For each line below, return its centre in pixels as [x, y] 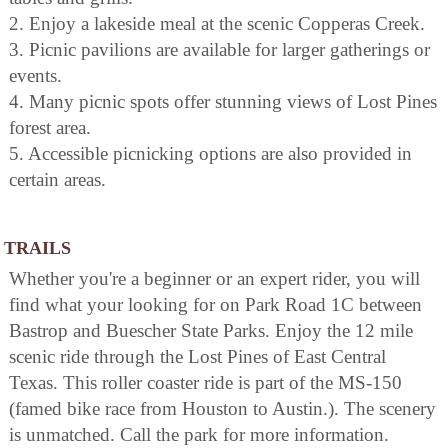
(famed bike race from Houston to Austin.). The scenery [222, 409]
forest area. [50, 128]
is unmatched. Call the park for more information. [199, 435]
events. [35, 76]
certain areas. [57, 180]
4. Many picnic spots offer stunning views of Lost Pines [223, 102]
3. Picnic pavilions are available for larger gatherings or [219, 50]
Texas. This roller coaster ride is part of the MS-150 [205, 383]
